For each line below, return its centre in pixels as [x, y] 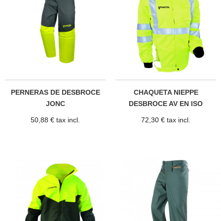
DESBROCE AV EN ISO [166, 103]
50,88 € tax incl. [55, 120]
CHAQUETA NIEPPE [166, 92]
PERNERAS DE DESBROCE [55, 92]
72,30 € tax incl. [166, 120]
